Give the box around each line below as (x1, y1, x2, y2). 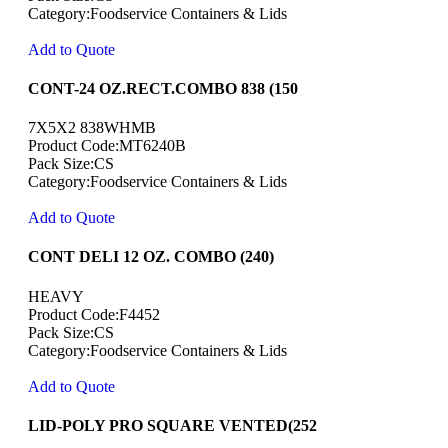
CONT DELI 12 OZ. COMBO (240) (28, 248, 274, 266)
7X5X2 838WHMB (28, 119, 156, 137)
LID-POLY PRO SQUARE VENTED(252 (28, 417, 317, 435)
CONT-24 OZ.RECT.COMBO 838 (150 (28, 79, 298, 97)
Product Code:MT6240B (28, 137, 186, 155)
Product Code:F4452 (28, 305, 160, 323)
